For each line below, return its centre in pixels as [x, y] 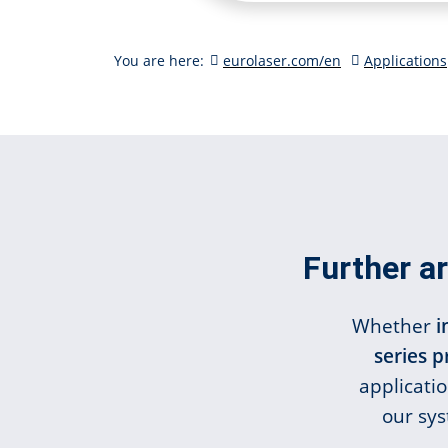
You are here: [161, 60]
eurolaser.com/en [282, 60]
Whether [393, 325]
